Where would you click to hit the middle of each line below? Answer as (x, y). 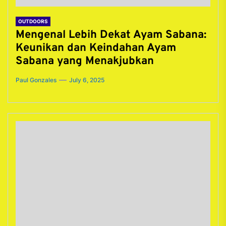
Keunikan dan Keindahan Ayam (96, 48)
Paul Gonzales (36, 80)
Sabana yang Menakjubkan (85, 61)
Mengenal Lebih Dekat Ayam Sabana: (111, 35)
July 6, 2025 (87, 80)
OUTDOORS (33, 21)
